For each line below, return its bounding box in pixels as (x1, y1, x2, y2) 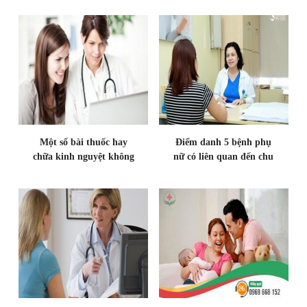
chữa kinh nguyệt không (32, 151, 134, 162)
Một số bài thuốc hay (39, 136, 127, 147)
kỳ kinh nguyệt (192, 165, 256, 176)
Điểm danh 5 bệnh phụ (175, 136, 272, 147)
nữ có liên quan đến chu (173, 151, 274, 162)
